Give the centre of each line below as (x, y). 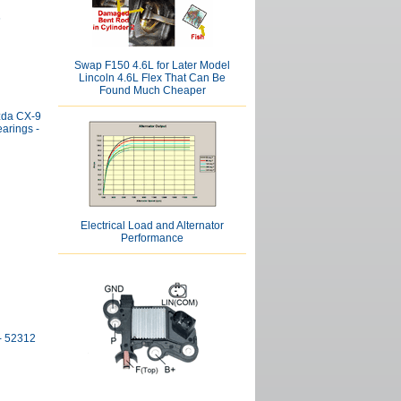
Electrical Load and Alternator (152, 226)
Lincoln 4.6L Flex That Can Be (152, 78)
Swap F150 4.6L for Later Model (152, 65)
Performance (152, 238)
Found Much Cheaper (152, 90)
